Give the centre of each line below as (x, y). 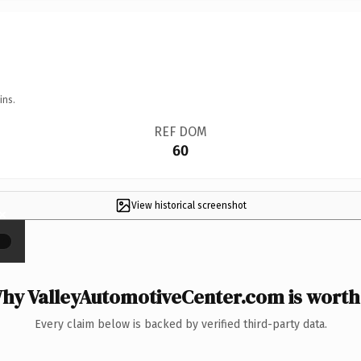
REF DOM (180, 131)
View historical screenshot (189, 205)
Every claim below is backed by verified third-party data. (180, 324)
